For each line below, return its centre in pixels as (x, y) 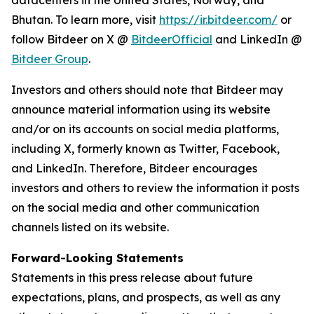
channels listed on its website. (90, 227)
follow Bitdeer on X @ (71, 39)
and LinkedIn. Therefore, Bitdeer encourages (134, 168)
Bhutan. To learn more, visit (85, 20)
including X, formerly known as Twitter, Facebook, (145, 149)
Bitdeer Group (50, 59)
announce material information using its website (141, 109)
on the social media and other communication (135, 207)
